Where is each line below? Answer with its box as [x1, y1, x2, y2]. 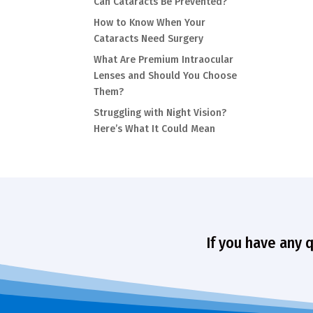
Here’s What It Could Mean [94, 123, 216, 136]
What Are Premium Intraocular [94, 54, 234, 66]
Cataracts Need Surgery [94, 33, 204, 45]
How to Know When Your [94, 17, 206, 29]
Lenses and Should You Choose [94, 70, 238, 82]
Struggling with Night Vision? [94, 107, 227, 119]
